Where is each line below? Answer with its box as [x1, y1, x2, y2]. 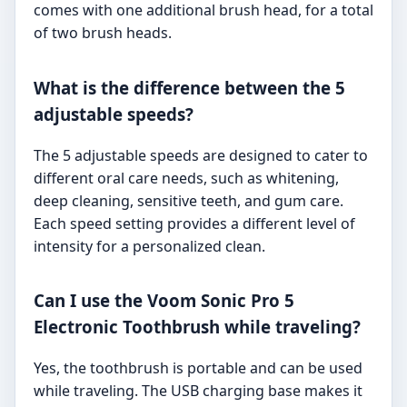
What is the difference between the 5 [34, 75, 345, 99]
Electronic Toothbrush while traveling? [34, 315, 361, 339]
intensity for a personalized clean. [34, 235, 265, 256]
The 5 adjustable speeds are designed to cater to [34, 144, 368, 165]
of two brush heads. [34, 23, 172, 44]
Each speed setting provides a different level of [34, 213, 355, 233]
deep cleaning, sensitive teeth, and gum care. [34, 190, 343, 211]
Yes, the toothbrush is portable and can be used [34, 358, 362, 379]
